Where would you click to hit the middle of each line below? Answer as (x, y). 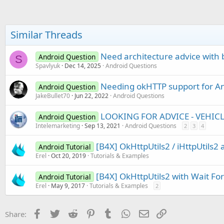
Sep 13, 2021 (102, 125)
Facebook (60, 213)
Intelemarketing (58, 125)
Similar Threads (46, 34)
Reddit (90, 213)
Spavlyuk (48, 65)
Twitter (73, 213)
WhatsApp (150, 213)
